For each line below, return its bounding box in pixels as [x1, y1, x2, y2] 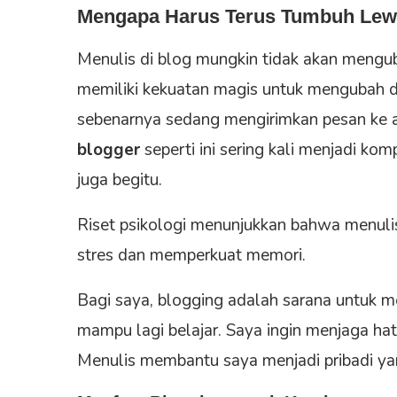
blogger [77, 137, 140, 161]
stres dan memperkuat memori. [77, 243, 306, 267]
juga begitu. [77, 167, 162, 191]
